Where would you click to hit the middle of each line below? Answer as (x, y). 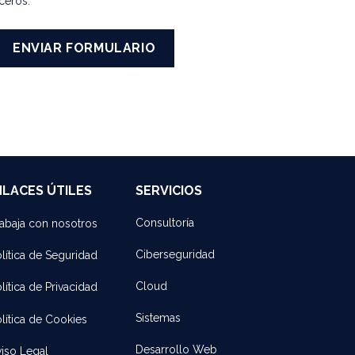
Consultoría (165, 223)
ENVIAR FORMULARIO (84, 48)
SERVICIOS (169, 191)
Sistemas (158, 318)
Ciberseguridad (175, 255)
